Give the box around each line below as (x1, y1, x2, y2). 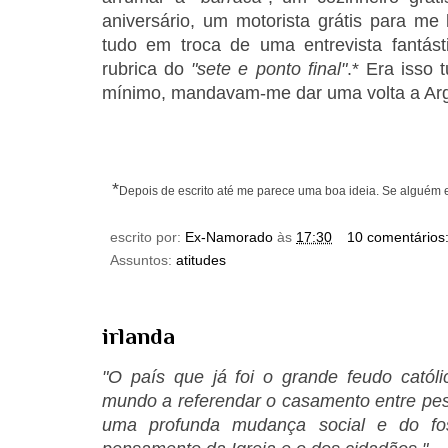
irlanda (102, 322, 175, 349)
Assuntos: (110, 251, 176, 268)
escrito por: (110, 228, 185, 245)
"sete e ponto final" (191, 58, 347, 79)
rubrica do (102, 58, 192, 79)
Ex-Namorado (185, 228, 273, 245)
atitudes (176, 251, 226, 268)
